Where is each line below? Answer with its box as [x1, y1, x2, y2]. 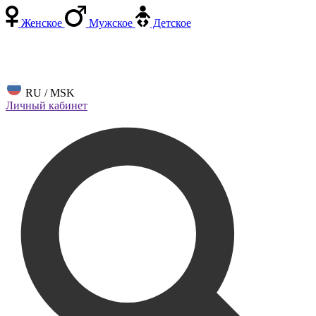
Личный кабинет [6, 99, 87, 111]
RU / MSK [23, 87, 75, 99]
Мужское [85, 17, 135, 29]
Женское [18, 17, 65, 29]
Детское [150, 17, 191, 29]
